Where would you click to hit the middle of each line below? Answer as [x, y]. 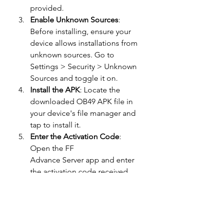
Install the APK [55, 90]
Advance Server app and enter [82, 160]
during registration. [63, 183]
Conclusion [34, 195]
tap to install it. [55, 125]
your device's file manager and [83, 113]
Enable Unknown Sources [74, 20]
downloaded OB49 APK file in [82, 101]
